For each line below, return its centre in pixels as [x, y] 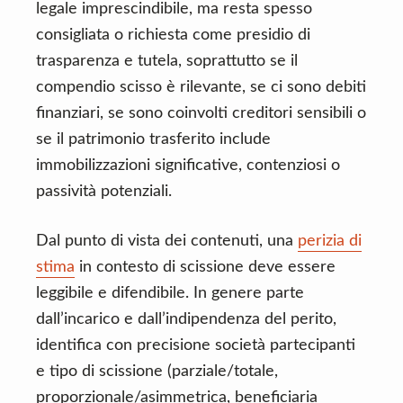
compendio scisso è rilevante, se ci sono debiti [201, 87]
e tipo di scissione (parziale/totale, [157, 372]
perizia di [330, 241]
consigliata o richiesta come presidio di [173, 35]
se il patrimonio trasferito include [153, 139]
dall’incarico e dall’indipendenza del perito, [186, 319]
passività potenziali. [104, 192]
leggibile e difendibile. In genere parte [170, 293]
